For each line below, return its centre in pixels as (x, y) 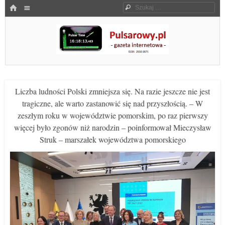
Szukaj (143, 7)
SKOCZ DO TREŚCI (32, 21)
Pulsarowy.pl (36, 65)
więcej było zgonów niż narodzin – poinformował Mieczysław (113, 127)
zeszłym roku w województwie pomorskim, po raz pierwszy (113, 115)
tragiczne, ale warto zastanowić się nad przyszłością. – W (113, 103)
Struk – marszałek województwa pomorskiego (113, 139)
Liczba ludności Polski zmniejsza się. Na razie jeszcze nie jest (113, 91)
